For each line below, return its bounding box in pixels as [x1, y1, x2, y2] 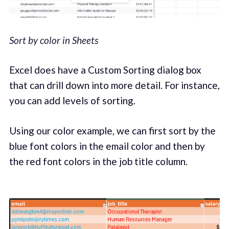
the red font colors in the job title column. [9, 155, 188, 167]
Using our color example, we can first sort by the [9, 124, 216, 136]
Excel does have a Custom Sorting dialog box [9, 64, 201, 76]
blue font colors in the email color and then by [9, 140, 205, 152]
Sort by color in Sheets [9, 34, 98, 46]
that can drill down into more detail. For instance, [9, 79, 220, 91]
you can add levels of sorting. [9, 95, 135, 107]
